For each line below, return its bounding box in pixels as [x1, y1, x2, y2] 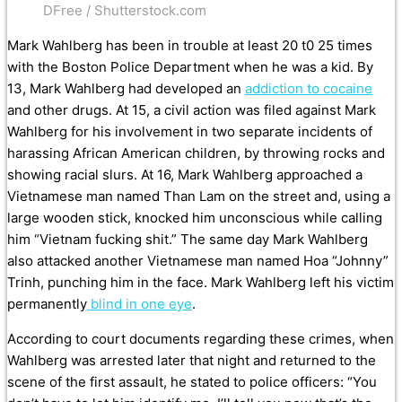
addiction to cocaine [245, 80, 372, 98]
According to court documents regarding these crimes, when [7, 330, 394, 348]
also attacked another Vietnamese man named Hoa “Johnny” [7, 252, 389, 270]
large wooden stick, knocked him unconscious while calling [7, 209, 382, 227]
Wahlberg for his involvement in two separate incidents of [7, 123, 372, 141]
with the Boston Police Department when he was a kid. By [7, 58, 373, 76]
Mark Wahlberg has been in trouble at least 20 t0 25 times [7, 37, 372, 55]
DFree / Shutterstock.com [43, 2, 206, 20]
